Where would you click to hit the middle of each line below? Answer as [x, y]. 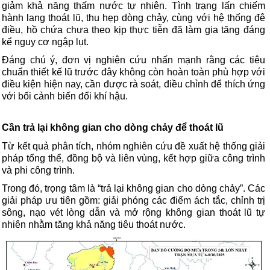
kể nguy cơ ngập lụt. [45, 42]
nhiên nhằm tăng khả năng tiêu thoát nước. [94, 225]
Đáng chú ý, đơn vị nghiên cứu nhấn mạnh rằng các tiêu [133, 60]
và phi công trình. [38, 171]
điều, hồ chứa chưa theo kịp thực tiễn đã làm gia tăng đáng [133, 30]
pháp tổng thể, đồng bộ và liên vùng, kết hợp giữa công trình [133, 159]
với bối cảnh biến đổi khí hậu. [65, 96]
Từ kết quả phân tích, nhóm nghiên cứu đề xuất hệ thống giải [133, 146]
